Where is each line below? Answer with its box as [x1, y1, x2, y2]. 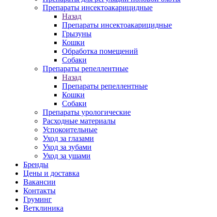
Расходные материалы [43, 117, 116, 125]
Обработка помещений [62, 47, 138, 55]
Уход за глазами [43, 134, 94, 142]
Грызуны [62, 30, 92, 38]
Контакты [23, 186, 56, 195]
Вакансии [23, 178, 56, 186]
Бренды [23, 160, 48, 169]
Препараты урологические [43, 108, 131, 116]
